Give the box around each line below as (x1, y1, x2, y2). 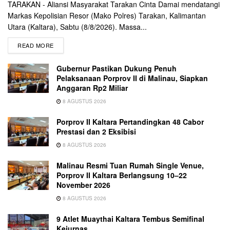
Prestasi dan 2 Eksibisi (56, 126, 136, 137)
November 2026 (56, 179, 110, 190)
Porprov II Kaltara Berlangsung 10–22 (56, 169, 187, 180)
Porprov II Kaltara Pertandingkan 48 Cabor (56, 116, 204, 127)
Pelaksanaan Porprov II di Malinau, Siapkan (56, 72, 208, 83)
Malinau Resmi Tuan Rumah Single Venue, (56, 160, 204, 170)
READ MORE (17, 41, 54, 49)
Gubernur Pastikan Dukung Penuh (56, 63, 177, 73)
